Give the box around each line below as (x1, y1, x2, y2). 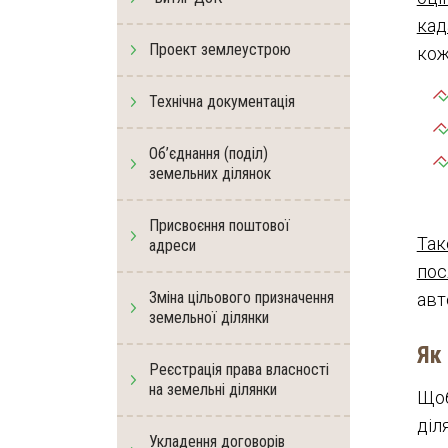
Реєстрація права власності (149, 360, 329, 379)
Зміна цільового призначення (149, 288, 334, 307)
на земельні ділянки (149, 380, 277, 399)
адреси (149, 236, 196, 255)
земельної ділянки (149, 308, 269, 327)
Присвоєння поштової (149, 216, 290, 235)
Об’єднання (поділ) (149, 144, 268, 163)
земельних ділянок (149, 164, 271, 183)
